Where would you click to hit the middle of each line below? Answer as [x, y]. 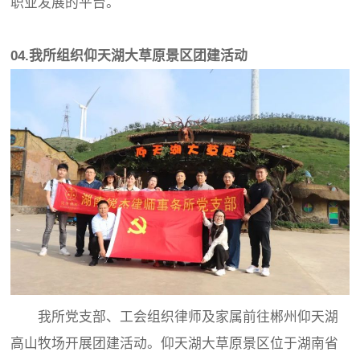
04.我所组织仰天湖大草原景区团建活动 [129, 56]
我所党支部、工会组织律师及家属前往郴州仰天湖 [175, 317]
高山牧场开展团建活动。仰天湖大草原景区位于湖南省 [175, 343]
